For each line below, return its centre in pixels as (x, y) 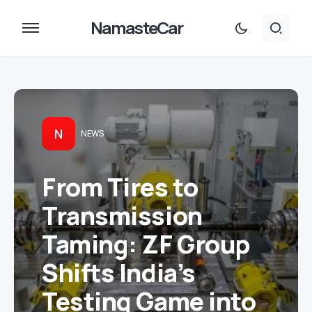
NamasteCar (136, 28)
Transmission (122, 216)
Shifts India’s (119, 273)
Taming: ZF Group (146, 244)
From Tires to (120, 187)
